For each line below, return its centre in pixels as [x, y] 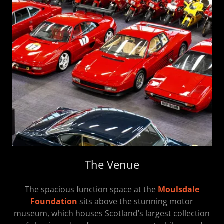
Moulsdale [178, 189]
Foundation [54, 201]
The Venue [112, 164]
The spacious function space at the [91, 189]
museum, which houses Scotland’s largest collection [112, 213]
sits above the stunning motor [136, 201]
